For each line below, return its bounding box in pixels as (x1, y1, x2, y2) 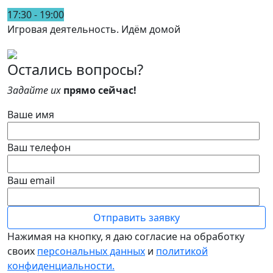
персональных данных (37, 244, 145, 258)
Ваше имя (7, 107, 54, 121)
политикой (156, 244, 208, 258)
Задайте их (7, 83, 61, 97)
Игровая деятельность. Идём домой (7, 22, 180, 36)
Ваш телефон (7, 140, 71, 154)
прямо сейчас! (63, 83, 136, 97)
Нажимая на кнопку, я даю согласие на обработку (7, 229, 244, 243)
